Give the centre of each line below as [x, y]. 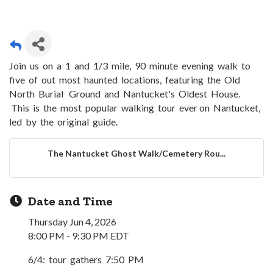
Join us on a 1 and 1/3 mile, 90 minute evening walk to [131, 66]
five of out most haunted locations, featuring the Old [126, 80]
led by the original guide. [63, 122]
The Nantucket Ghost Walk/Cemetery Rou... [136, 154]
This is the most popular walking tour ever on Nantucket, [136, 108]
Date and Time [70, 201]
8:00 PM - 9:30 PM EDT [79, 236]
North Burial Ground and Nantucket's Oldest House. [126, 94]
